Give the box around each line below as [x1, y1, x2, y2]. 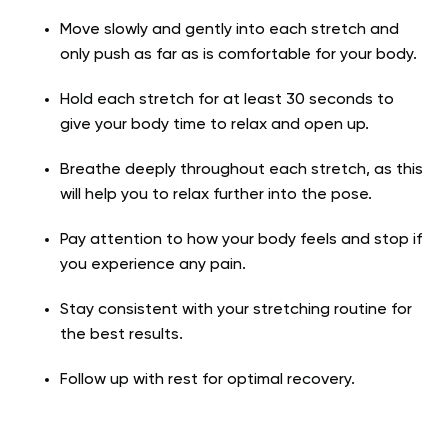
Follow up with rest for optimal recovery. [60, 372, 359, 389]
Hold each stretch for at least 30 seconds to [60, 92, 394, 109]
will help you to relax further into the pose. [60, 187, 376, 204]
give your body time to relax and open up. [60, 117, 373, 134]
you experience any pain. [60, 257, 250, 274]
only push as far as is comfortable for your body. [60, 47, 421, 64]
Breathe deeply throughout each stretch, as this [60, 162, 423, 179]
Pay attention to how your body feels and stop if [60, 232, 422, 249]
